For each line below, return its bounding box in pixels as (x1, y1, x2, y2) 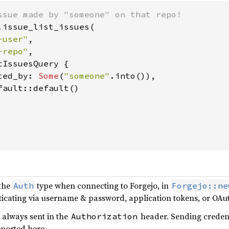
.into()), (110, 71, 156, 81)
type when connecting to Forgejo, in (35, 180, 171, 191)
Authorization (71, 211, 138, 221)
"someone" (64, 71, 110, 81)
